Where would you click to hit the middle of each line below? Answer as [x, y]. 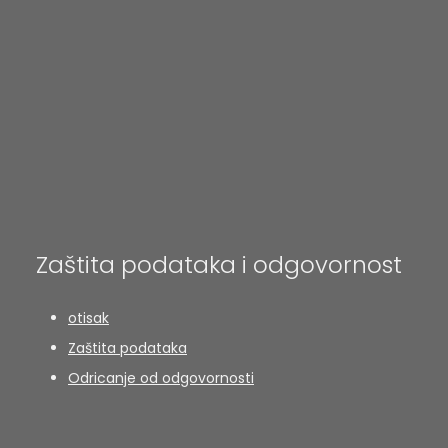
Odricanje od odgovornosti [161, 377]
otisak [88, 317]
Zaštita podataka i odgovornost [219, 264]
